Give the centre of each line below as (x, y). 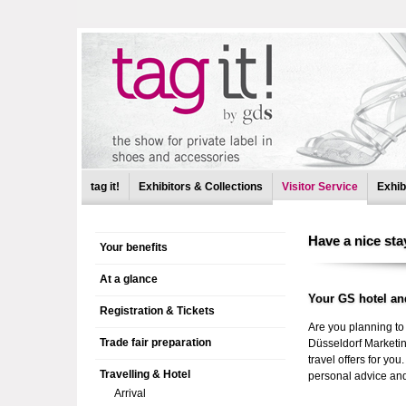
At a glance (128, 279)
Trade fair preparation (155, 343)
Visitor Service (319, 187)
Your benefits (133, 247)
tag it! (105, 187)
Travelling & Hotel (145, 374)
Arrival (130, 393)
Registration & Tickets (157, 311)
